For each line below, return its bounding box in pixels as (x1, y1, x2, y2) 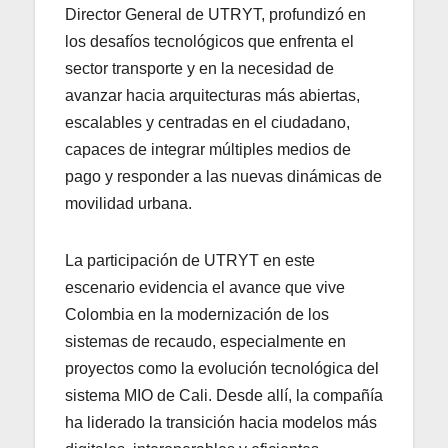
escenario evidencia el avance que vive (65, 279, 345, 297)
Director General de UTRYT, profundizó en (65, 6, 366, 24)
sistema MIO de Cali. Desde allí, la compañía (65, 387, 383, 405)
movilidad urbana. (65, 195, 192, 213)
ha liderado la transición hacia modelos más (65, 414, 377, 432)
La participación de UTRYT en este (65, 252, 315, 270)
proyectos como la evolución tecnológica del (65, 360, 379, 378)
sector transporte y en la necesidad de (65, 60, 334, 78)
